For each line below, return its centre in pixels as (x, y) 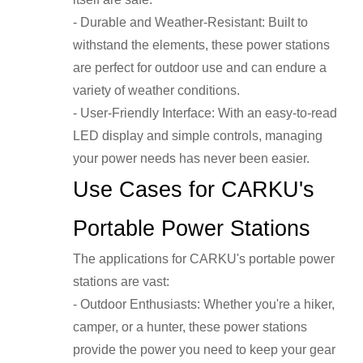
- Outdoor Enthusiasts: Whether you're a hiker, (204, 305)
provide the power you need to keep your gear (204, 350)
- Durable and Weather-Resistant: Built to (190, 23)
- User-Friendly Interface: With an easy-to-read (205, 113)
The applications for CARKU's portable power (204, 259)
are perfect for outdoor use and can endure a (200, 68)
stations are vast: (121, 282)
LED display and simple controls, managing (198, 136)
